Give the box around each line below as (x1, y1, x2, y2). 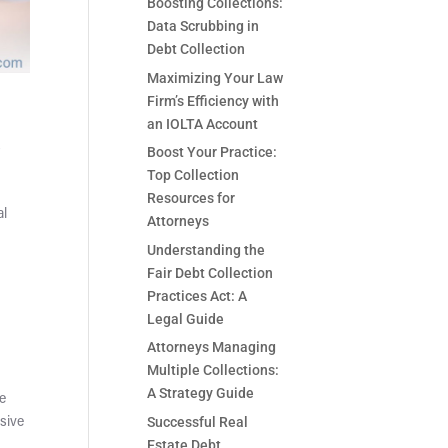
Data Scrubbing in (147, 18, 260, 34)
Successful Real (147, 413, 249, 430)
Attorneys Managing (147, 339, 277, 356)
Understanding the (147, 241, 266, 258)
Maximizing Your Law (147, 69, 284, 86)
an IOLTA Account (147, 115, 259, 132)
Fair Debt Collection (147, 264, 274, 281)
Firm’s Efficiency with (147, 92, 280, 109)
